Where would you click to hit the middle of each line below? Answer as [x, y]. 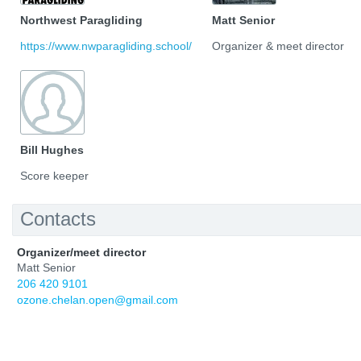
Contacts [58, 219]
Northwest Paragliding [81, 20]
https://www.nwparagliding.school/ [106, 46]
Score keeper [54, 176]
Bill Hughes [52, 150]
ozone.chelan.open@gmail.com [98, 300]
